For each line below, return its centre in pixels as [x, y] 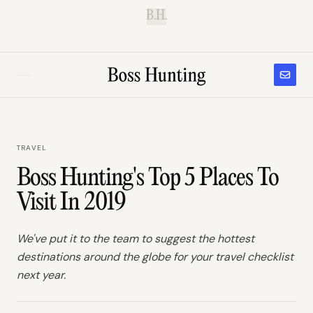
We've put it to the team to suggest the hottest [136, 239]
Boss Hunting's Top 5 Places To [148, 179]
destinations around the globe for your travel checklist [155, 257]
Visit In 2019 [72, 203]
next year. [41, 275]
